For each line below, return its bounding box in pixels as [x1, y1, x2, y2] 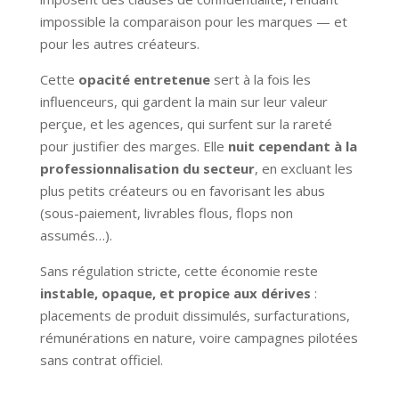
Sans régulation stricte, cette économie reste [39, 261, 318, 280]
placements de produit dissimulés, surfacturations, [39, 305, 350, 324]
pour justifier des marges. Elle [39, 136, 228, 155]
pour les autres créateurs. [39, 34, 199, 53]
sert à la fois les [209, 69, 311, 88]
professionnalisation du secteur [39, 159, 255, 177]
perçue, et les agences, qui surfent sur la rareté [39, 114, 332, 133]
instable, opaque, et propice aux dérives [39, 283, 311, 302]
